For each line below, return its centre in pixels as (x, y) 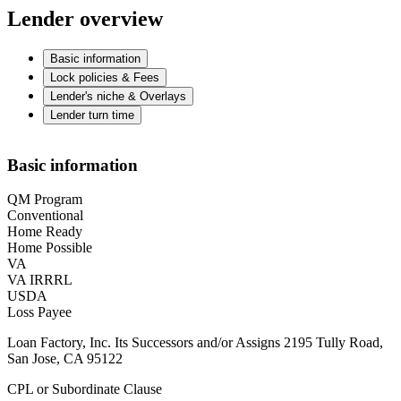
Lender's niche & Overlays (118, 97)
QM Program (45, 200)
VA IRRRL (40, 280)
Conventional (45, 216)
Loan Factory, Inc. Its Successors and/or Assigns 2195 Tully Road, (195, 343)
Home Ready (45, 232)
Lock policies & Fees (105, 78)
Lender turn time (92, 115)
